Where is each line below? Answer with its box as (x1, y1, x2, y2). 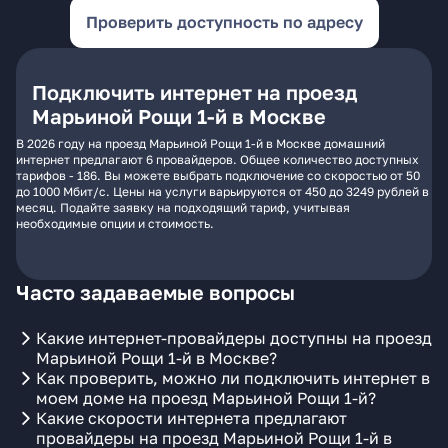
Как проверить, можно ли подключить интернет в (36, 368, 430, 388)
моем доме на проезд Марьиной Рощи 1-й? (36, 388, 376, 408)
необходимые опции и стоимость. (16, 216, 214, 231)
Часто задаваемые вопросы (16, 280, 295, 304)
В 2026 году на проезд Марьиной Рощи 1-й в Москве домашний (16, 136, 385, 151)
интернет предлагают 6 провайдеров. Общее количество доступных (16, 152, 419, 167)
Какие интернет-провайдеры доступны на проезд (36, 328, 432, 348)
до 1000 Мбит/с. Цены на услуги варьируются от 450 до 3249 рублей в (16, 184, 429, 199)
